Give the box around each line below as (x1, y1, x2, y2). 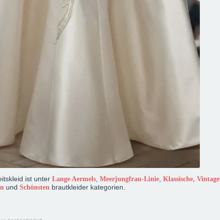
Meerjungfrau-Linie (99, 175, 159, 183)
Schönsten (19, 184, 50, 191)
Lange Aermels (52, 175, 96, 183)
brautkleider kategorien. (49, 183, 125, 191)
